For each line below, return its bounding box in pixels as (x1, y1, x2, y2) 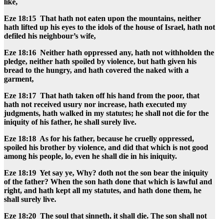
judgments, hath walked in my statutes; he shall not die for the (4, 109, 209, 117)
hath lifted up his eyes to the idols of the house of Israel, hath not (4, 22, 215, 31)
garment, (4, 74, 36, 83)
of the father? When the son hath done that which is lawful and (4, 177, 212, 186)
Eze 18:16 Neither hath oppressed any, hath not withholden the (4, 48, 214, 57)
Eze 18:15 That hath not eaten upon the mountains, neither (4, 14, 201, 22)
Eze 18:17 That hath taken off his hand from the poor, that (4, 91, 199, 100)
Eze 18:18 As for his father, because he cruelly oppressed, (4, 134, 194, 143)
